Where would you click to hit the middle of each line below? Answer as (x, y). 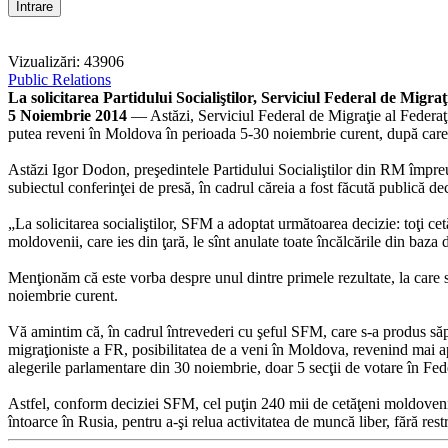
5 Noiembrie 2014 (67, 115)
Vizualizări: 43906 (66, 61)
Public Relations (59, 79)
